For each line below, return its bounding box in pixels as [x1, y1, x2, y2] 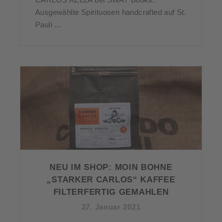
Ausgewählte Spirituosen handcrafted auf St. [35, 7, 187, 16]
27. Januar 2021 [81, 202, 141, 211]
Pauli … [35, 20, 62, 29]
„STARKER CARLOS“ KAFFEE [47, 174, 175, 184]
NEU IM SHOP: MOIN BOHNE [50, 162, 172, 172]
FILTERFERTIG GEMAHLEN [53, 187, 169, 197]
